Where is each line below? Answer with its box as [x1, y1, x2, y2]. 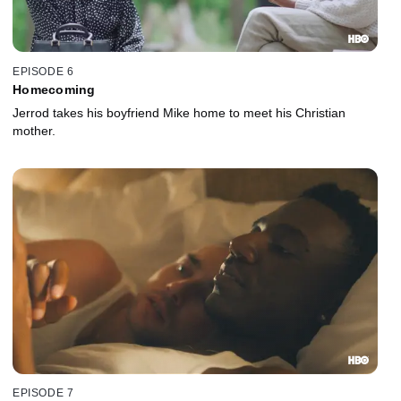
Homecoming [13, 81, 96, 97]
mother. [13, 123, 55, 138]
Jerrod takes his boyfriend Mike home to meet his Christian [13, 105, 346, 120]
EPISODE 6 [13, 64, 74, 78]
